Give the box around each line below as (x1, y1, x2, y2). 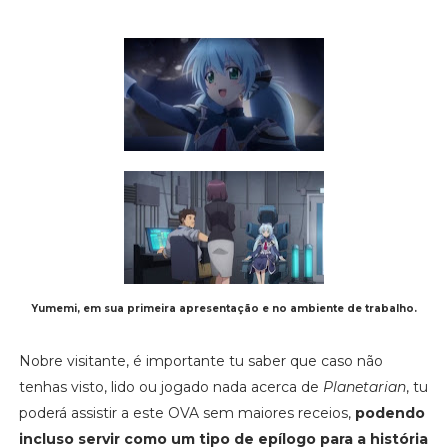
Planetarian (322, 377, 406, 396)
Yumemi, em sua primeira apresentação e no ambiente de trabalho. (30, 301, 417, 315)
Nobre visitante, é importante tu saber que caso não (18, 351, 383, 370)
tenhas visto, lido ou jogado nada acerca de (18, 377, 323, 396)
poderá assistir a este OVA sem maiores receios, (18, 403, 355, 422)
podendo (354, 403, 425, 422)
